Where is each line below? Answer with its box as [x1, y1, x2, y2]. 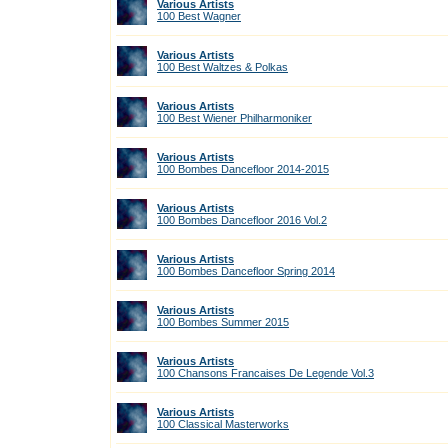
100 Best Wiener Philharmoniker [157, 112, 312, 124]
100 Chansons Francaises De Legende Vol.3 [157, 367, 374, 379]
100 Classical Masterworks [157, 418, 289, 430]
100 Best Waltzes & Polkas [157, 61, 288, 73]
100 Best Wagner [157, 10, 241, 22]
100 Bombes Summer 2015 [157, 316, 289, 328]
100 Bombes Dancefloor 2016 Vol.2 [157, 214, 327, 226]
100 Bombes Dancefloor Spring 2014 [157, 265, 335, 277]
